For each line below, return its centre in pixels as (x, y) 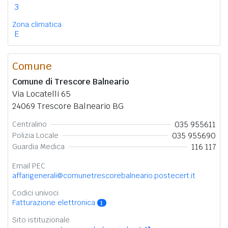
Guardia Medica (38, 147)
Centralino (30, 124)
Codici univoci (35, 193)
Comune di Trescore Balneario (70, 81)
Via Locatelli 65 (41, 94)
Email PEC (29, 166)
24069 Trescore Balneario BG (68, 106)
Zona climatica (37, 24)
